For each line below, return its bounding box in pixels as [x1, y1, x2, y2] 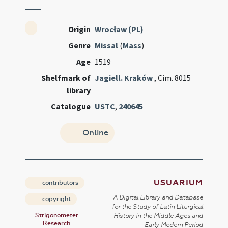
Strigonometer [35, 212, 78, 219]
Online [80, 128, 108, 137]
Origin [68, 24, 91, 34]
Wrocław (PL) [95, 24, 144, 34]
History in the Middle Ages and [113, 212, 203, 219]
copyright [41, 195, 71, 203]
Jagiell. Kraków [95, 73, 155, 83]
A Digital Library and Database [112, 194, 203, 201]
